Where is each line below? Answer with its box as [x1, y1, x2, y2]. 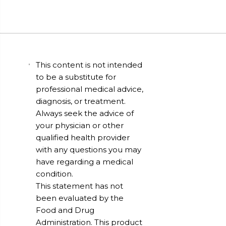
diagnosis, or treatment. [36, 96, 126, 106]
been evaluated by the [36, 193, 124, 203]
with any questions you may [36, 144, 142, 154]
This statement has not [36, 181, 124, 191]
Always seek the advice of [36, 108, 134, 118]
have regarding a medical [36, 156, 134, 166]
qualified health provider [36, 132, 130, 142]
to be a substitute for [36, 72, 117, 82]
